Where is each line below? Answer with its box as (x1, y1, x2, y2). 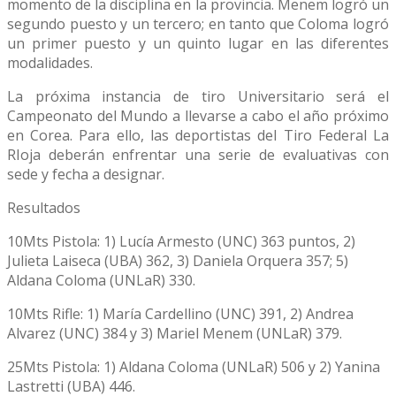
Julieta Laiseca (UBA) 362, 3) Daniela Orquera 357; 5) (7, 251, 348, 271)
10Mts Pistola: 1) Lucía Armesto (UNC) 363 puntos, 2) (7, 232, 355, 252)
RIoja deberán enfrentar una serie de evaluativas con (7, 145, 389, 165)
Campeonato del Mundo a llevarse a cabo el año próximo (7, 106, 389, 126)
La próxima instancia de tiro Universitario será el (7, 87, 389, 107)
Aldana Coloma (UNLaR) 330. (7, 270, 195, 291)
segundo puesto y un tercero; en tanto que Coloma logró (7, 14, 389, 34)
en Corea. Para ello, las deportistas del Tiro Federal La (7, 126, 389, 146)
